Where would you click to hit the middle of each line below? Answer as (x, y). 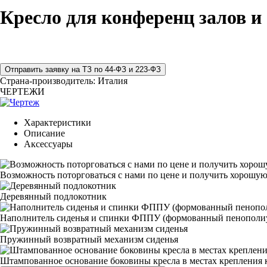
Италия (113, 80)
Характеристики (58, 122)
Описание (44, 133)
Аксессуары (48, 144)
